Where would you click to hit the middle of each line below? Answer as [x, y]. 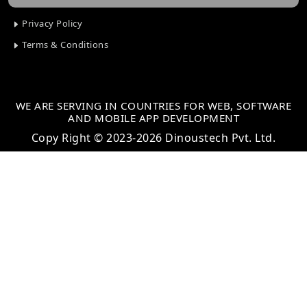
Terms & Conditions [64, 45]
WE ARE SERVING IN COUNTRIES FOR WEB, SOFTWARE [153, 106]
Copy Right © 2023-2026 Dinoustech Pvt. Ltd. [153, 138]
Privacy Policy [51, 24]
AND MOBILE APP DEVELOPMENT [153, 118]
